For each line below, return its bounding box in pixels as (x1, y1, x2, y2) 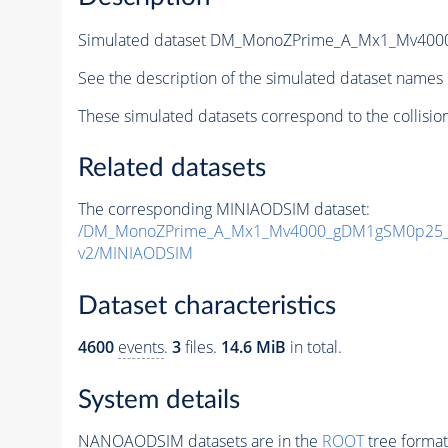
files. (180, 336, 221, 358)
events (117, 336, 164, 358)
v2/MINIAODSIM (77, 242, 193, 265)
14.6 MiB (220, 336, 286, 358)
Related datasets (77, 155, 266, 182)
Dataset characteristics (77, 293, 336, 319)
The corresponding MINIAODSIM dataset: (77, 198, 370, 221)
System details (77, 386, 240, 413)
